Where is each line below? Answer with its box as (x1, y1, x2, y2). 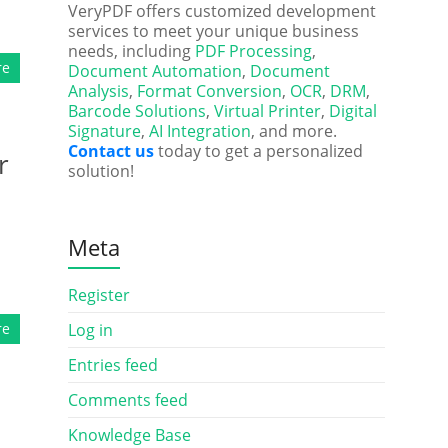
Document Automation (67, 60, 242, 82)
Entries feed (67, 354, 158, 376)
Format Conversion (136, 80, 282, 102)
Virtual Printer (213, 100, 321, 122)
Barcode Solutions (67, 100, 206, 122)
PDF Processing (194, 40, 312, 62)
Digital (328, 100, 377, 122)
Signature (67, 120, 141, 142)
